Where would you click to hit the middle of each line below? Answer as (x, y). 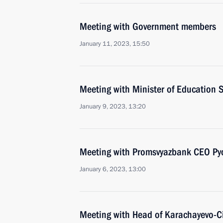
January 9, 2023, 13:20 (113, 107)
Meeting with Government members (148, 26)
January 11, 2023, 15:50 (115, 44)
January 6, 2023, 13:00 (113, 169)
